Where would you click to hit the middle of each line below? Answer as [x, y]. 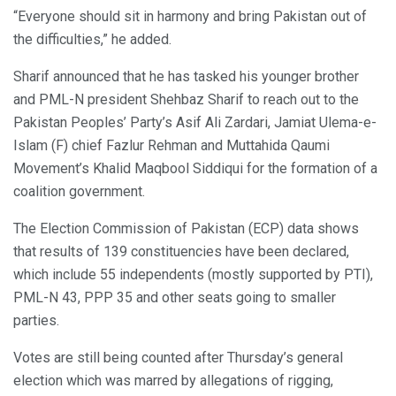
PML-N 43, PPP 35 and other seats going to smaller [175, 297]
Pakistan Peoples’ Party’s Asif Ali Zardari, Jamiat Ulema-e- [195, 122]
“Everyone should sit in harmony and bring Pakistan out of [190, 16]
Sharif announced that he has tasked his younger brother [186, 76]
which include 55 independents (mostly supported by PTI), [193, 274]
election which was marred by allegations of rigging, [173, 380]
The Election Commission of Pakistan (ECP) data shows [186, 228]
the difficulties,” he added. [92, 39]
